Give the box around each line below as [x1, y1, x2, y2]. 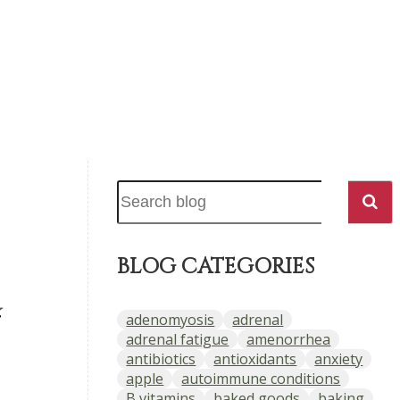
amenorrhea [246, 329, 331, 349]
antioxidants [213, 348, 297, 369]
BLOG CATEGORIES [117, 252, 315, 281]
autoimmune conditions [181, 368, 341, 388]
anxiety [314, 348, 363, 369]
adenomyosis [126, 309, 215, 329]
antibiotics [126, 348, 196, 369]
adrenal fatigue [126, 329, 229, 349]
